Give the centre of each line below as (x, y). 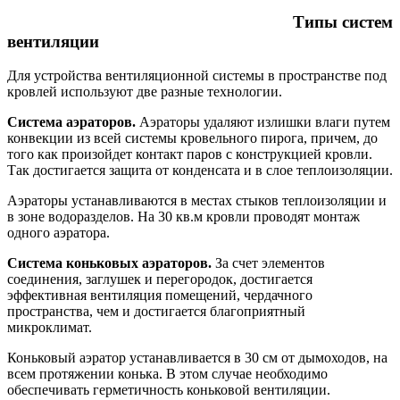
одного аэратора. (58, 233)
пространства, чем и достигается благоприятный (156, 312)
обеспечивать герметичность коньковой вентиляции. (169, 390)
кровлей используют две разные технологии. (145, 92)
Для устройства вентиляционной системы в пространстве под (197, 76)
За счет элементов (268, 263)
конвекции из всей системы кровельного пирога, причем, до (192, 138)
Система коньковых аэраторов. (109, 263)
